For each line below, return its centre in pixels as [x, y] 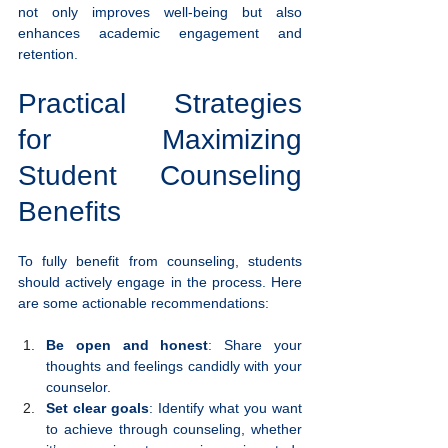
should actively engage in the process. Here [160, 282]
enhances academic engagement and [160, 33]
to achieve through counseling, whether [174, 429]
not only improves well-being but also [160, 12]
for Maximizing [160, 140]
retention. [48, 54]
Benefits [69, 212]
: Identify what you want [225, 408]
